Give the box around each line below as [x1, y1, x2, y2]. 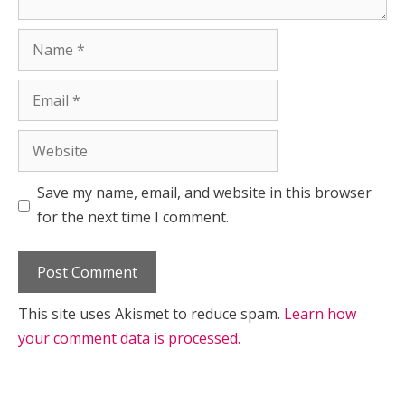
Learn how [284, 304, 356, 325]
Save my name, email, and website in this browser [37, 183, 372, 203]
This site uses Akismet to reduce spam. [18, 304, 284, 325]
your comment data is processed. [18, 328, 240, 349]
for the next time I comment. [37, 207, 229, 228]
